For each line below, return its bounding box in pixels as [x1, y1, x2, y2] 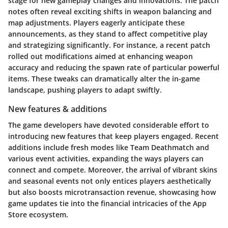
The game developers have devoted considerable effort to [8, 120, 209, 130]
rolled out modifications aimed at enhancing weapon [8, 51, 193, 62]
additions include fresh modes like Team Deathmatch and [8, 142, 209, 153]
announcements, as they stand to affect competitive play [8, 29, 208, 39]
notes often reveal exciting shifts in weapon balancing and [8, 7, 212, 17]
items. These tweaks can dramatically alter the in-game [8, 74, 200, 84]
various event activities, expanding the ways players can [8, 154, 204, 164]
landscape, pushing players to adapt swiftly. [8, 85, 162, 95]
